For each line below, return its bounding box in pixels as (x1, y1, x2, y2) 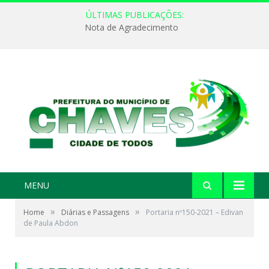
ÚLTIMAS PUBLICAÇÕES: (85, 9, 184, 20)
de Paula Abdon (23, 218, 78, 229)
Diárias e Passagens (61, 207, 129, 218)
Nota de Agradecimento (85, 22, 178, 34)
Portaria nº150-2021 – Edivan (146, 207, 243, 218)
